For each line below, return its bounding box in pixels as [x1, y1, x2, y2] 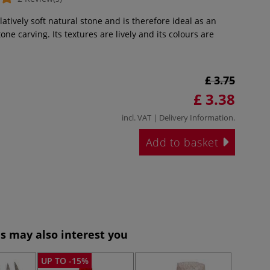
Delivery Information [159, 111, 233, 123]
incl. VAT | [122, 111, 159, 123]
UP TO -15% [41, 255, 89, 266]
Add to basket [145, 134, 222, 149]
